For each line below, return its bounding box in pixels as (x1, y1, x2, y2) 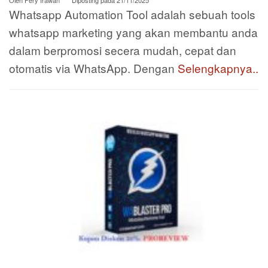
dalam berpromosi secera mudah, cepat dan (9, 41, 236, 58)
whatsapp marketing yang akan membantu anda (9, 23, 258, 40)
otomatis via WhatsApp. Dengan (9, 59, 178, 76)
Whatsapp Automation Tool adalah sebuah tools (9, 5, 255, 22)
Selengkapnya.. (178, 59, 258, 76)
